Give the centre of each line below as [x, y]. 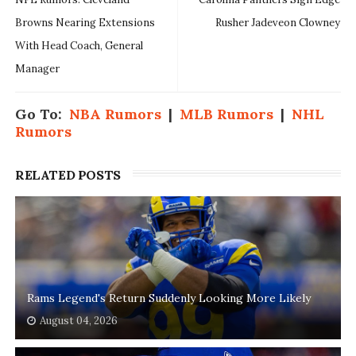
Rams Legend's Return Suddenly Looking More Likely [168, 298]
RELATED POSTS [68, 174]
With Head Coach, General [79, 45]
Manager [37, 68]
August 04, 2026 [78, 320]
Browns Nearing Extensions [85, 22]
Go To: [42, 114]
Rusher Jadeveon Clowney [278, 22]
